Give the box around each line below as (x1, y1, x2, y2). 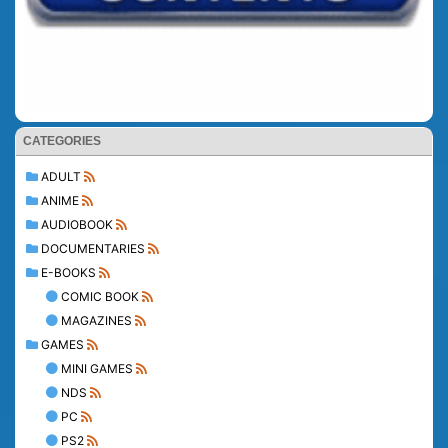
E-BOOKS (41, 264, 96, 280)
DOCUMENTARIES (41, 240, 145, 256)
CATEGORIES (23, 133, 101, 148)
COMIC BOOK (61, 288, 139, 304)
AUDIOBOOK (41, 216, 113, 232)
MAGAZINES (61, 312, 132, 328)
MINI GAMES (61, 360, 133, 376)
